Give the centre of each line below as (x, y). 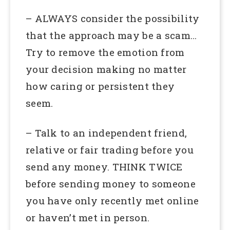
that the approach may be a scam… (111, 35)
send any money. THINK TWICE (104, 167)
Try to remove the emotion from (105, 52)
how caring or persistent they (100, 86)
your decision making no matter (106, 69)
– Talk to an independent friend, (107, 133)
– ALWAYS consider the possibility (113, 18)
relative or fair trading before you (110, 150)
